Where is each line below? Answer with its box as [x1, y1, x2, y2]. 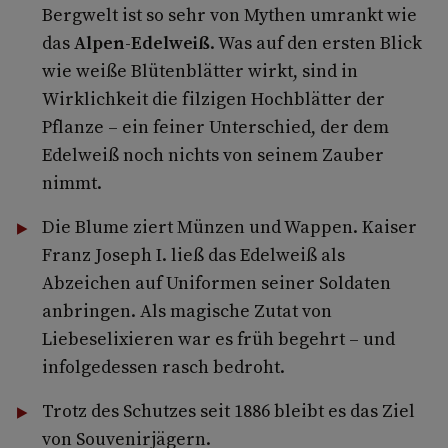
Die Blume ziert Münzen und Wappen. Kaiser [41, 213, 417, 239]
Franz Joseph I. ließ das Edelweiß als [41, 241, 345, 267]
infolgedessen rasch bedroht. [41, 353, 285, 379]
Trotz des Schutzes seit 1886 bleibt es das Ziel [41, 397, 415, 423]
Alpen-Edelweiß [73, 29, 210, 55]
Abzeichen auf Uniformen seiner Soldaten [41, 269, 391, 295]
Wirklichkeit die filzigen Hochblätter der [41, 85, 385, 111]
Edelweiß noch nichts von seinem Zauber [41, 141, 384, 167]
